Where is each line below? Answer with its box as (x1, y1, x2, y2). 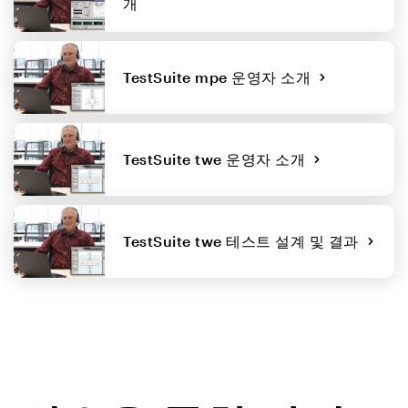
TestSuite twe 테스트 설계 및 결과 (123, 232, 367, 250)
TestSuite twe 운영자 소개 (123, 150, 313, 168)
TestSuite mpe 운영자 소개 (123, 68, 319, 86)
